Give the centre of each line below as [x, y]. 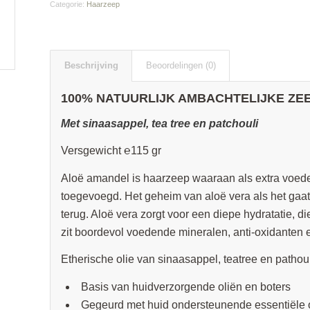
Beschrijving [91, 65]
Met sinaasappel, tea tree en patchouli [159, 123]
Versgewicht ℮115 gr [111, 151]
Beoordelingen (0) [181, 65]
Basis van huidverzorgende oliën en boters [185, 286]
